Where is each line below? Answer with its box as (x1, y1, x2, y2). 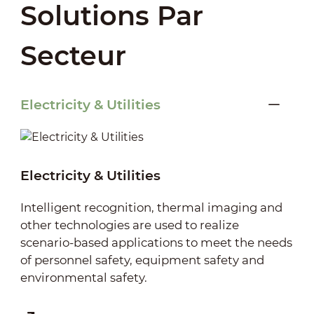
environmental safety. (20, 270, 147, 285)
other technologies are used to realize (20, 217, 239, 232)
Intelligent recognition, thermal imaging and (20, 200, 282, 214)
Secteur (20, 39, 126, 72)
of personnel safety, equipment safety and (20, 252, 264, 267)
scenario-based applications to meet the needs (20, 235, 292, 250)
